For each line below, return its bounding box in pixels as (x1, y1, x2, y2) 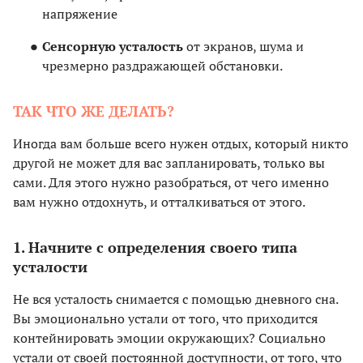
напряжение (42, 5, 117, 23)
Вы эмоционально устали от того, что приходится (13, 310, 318, 328)
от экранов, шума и (183, 37, 304, 56)
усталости (13, 257, 88, 277)
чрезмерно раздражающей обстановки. (42, 57, 283, 75)
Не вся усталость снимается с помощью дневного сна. (13, 290, 338, 309)
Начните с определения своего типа (28, 237, 297, 258)
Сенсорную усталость (42, 37, 183, 56)
